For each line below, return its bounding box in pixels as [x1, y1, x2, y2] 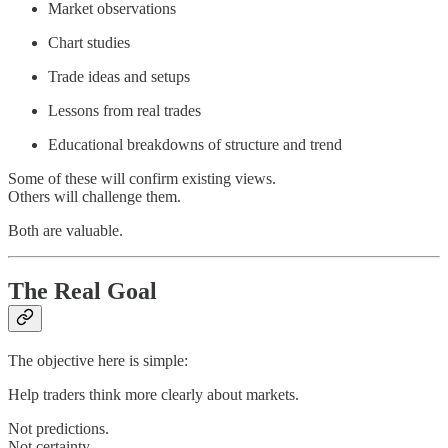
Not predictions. [8, 420, 109, 438]
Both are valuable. [8, 222, 123, 240]
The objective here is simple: [8, 352, 188, 370]
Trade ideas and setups [48, 68, 190, 86]
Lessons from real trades [48, 102, 201, 120]
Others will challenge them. [8, 188, 181, 206]
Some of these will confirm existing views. [8, 170, 276, 188]
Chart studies [48, 34, 130, 52]
